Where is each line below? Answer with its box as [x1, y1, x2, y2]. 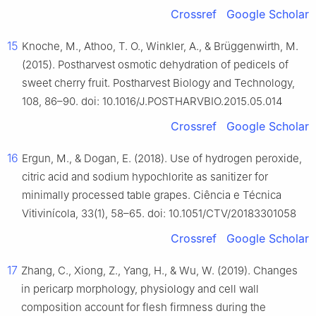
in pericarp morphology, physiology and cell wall [21, 282, 259, 296]
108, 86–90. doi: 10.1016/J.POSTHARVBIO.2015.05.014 [22, 95, 282, 109]
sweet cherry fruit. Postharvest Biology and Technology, [22, 76, 295, 90]
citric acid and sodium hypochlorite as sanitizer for [22, 170, 268, 184]
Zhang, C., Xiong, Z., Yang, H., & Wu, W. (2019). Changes [21, 264, 298, 278]
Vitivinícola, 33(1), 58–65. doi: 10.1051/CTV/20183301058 [22, 207, 296, 221]
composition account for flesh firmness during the [21, 300, 266, 315]
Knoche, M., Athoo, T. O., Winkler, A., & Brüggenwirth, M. [22, 39, 298, 54]
